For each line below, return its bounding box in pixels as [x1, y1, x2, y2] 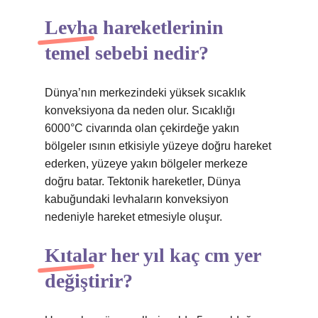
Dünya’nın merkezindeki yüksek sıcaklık [45, 87, 246, 99]
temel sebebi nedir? [45, 42, 209, 64]
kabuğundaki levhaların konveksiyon [45, 193, 229, 205]
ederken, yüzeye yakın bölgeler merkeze [45, 158, 248, 170]
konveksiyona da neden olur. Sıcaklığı [45, 104, 235, 116]
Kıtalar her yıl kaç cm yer [45, 244, 261, 266]
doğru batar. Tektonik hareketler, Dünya [45, 175, 241, 187]
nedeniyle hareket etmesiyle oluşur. [45, 211, 222, 223]
